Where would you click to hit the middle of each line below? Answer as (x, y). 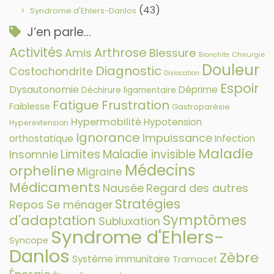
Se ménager (80, 204)
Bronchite (214, 54)
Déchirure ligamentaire (129, 90)
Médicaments (55, 187)
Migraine (100, 172)
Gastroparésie (201, 106)
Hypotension (173, 122)
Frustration (135, 105)
